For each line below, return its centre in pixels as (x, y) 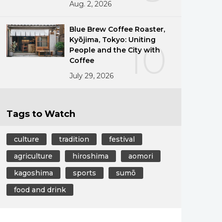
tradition (74, 139)
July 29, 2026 (92, 76)
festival (122, 139)
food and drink (40, 190)
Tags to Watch (41, 114)
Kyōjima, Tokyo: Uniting (113, 39)
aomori (140, 156)
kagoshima (33, 173)
